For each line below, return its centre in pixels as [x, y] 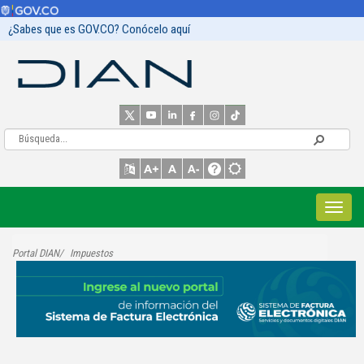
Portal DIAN [36, 253]
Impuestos [91, 253]
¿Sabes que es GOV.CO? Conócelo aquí [99, 29]
